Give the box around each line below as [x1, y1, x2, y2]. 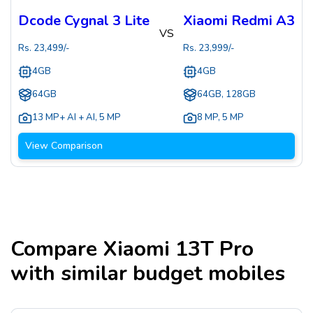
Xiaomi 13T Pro [103, 235, 254, 264]
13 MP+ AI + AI [32, 111, 95, 124]
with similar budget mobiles [10, 259, 285, 289]
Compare [10, 235, 103, 264]
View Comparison [25, 139, 103, 153]
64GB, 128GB [197, 88, 256, 101]
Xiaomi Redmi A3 [183, 11, 295, 31]
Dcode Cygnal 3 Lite [18, 11, 150, 31]
